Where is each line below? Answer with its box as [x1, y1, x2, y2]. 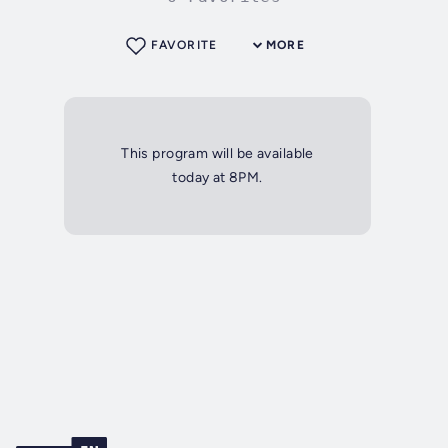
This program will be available [121, 145, 314, 163]
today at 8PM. [172, 169, 263, 187]
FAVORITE [151, 38, 217, 53]
